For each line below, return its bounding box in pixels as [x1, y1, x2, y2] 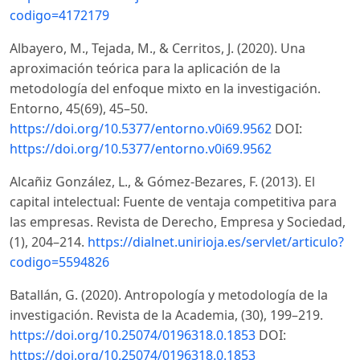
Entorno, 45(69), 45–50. [10, 100, 148, 118]
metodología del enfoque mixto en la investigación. [10, 80, 321, 98]
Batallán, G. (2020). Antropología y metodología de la [10, 286, 328, 305]
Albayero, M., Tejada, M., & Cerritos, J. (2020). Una [10, 39, 305, 58]
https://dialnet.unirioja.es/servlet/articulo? [88, 233, 344, 252]
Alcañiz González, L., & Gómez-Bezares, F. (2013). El [10, 173, 315, 191]
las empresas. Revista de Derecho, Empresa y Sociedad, [10, 213, 346, 231]
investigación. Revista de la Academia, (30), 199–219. [10, 306, 323, 325]
